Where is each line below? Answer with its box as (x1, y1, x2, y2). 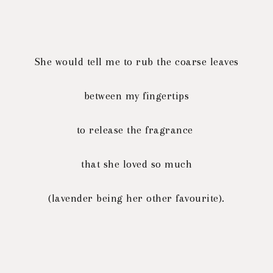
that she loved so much (81, 158, 192, 170)
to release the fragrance (76, 124, 197, 136)
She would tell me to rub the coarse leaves (34, 55, 239, 68)
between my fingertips (83, 90, 190, 102)
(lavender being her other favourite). (48, 192, 225, 204)
